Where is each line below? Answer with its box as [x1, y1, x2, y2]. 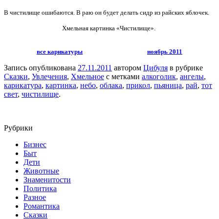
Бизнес [23, 140, 46, 149]
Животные [23, 166, 59, 175]
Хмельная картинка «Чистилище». [62, 24, 157, 32]
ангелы [180, 72, 204, 81]
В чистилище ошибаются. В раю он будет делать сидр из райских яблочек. [4, 8, 209, 16]
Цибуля [143, 63, 168, 72]
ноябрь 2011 [147, 47, 182, 55]
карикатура [4, 81, 42, 89]
